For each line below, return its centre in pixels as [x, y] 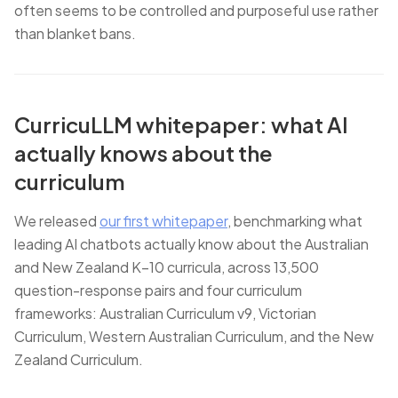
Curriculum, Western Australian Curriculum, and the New [194, 336]
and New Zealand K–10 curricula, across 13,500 [167, 267]
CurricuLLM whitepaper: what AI [181, 124]
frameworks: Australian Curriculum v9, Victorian [165, 313]
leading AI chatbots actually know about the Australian [191, 244]
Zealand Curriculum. [79, 359]
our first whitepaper [163, 221]
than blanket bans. [75, 33]
